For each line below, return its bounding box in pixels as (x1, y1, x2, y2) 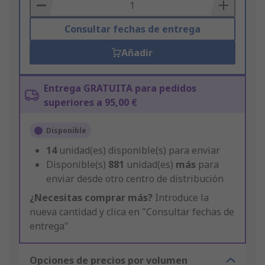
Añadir (121, 46, 153, 60)
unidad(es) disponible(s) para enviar (59, 144, 220, 157)
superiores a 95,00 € (44, 96, 137, 109)
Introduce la (153, 191, 209, 205)
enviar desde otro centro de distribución (46, 172, 224, 186)
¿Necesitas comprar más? (30, 191, 153, 205)
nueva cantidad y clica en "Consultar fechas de (30, 205, 234, 219)
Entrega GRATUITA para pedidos (44, 82, 196, 95)
